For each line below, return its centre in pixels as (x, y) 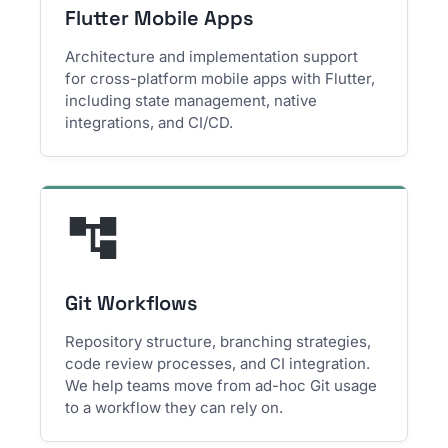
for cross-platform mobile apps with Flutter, (220, 78)
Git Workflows (132, 303)
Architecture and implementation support (212, 56)
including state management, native (191, 100)
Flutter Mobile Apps (160, 18)
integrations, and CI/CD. (149, 122)
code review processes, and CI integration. (218, 363)
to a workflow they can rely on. (174, 407)
